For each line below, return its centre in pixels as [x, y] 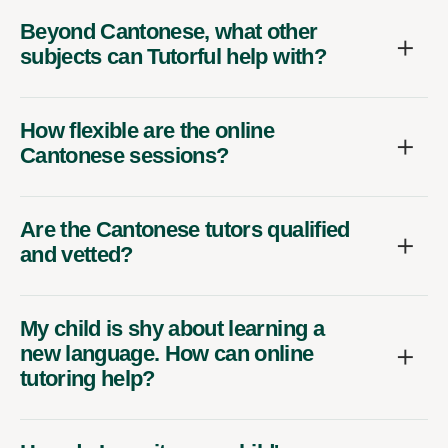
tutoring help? [87, 378]
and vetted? [76, 254]
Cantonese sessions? [124, 155]
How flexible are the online [147, 130]
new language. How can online [167, 353]
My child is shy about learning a [172, 328]
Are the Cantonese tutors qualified [185, 229]
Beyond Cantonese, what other [169, 31]
